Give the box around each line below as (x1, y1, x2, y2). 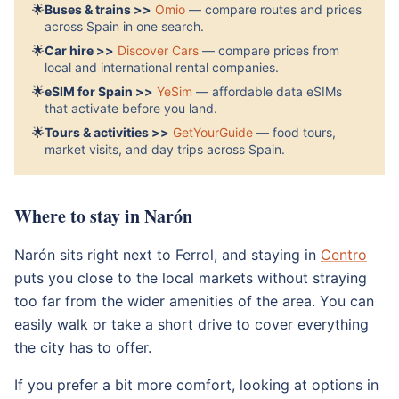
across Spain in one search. (45, 19, 204, 34)
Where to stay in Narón (14, 203, 192, 229)
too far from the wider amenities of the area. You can (14, 292, 374, 310)
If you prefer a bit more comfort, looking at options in (14, 376, 379, 394)
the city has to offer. (14, 338, 151, 356)
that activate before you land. (45, 101, 217, 116)
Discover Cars (118, 43, 199, 58)
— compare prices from (202, 43, 339, 58)
